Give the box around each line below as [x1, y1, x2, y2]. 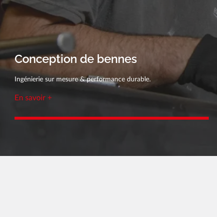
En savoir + [15, 93, 52, 102]
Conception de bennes [15, 51, 137, 66]
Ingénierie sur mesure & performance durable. [15, 76, 151, 83]
